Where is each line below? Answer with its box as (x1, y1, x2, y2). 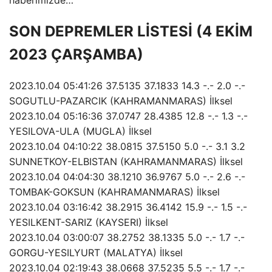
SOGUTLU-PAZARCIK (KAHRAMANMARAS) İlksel (9, 94, 233, 107)
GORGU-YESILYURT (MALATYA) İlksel (9, 246, 183, 259)
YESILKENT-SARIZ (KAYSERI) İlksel (9, 216, 168, 228)
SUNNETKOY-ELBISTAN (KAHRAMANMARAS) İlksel (9, 155, 243, 168)
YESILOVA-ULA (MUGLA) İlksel (9, 124, 152, 137)
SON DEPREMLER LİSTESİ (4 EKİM (9, 22, 253, 40)
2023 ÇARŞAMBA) (9, 45, 143, 63)
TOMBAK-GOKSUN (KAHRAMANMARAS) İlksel (9, 185, 220, 198)
